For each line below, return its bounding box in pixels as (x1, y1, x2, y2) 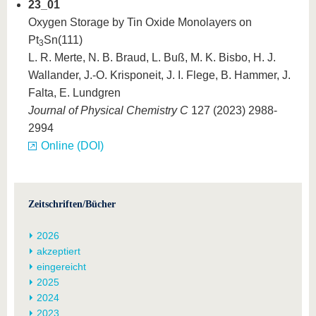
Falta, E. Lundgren (28, 87, 121, 99)
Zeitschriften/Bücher (28, 199, 116, 209)
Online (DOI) (41, 140, 104, 152)
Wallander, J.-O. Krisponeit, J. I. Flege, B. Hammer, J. (28, 69, 291, 81)
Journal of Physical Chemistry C (28, 104, 188, 116)
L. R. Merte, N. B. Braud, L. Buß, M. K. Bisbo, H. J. (28, 51, 276, 63)
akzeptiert (37, 245, 80, 257)
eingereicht (37, 261, 86, 272)
